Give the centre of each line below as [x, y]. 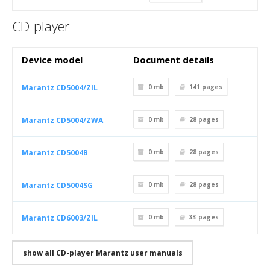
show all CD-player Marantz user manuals [103, 253]
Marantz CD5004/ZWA [62, 120]
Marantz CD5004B [55, 153]
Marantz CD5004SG [57, 185]
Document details [174, 60]
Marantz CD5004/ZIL [60, 88]
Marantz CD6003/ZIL [60, 218]
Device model [52, 60]
